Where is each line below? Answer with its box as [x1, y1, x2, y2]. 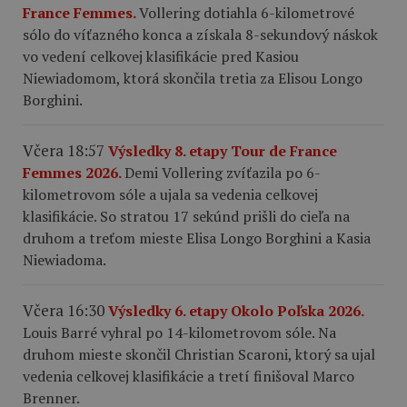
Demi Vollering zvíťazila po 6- [124, 162, 321, 183]
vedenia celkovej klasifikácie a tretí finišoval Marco [23, 365, 354, 386]
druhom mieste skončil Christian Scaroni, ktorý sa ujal [23, 343, 375, 364]
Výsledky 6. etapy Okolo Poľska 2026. [108, 300, 363, 321]
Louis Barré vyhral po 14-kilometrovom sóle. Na [23, 322, 336, 342]
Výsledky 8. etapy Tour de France [108, 140, 337, 161]
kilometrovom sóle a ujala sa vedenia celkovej [23, 184, 318, 204]
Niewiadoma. [23, 249, 106, 270]
